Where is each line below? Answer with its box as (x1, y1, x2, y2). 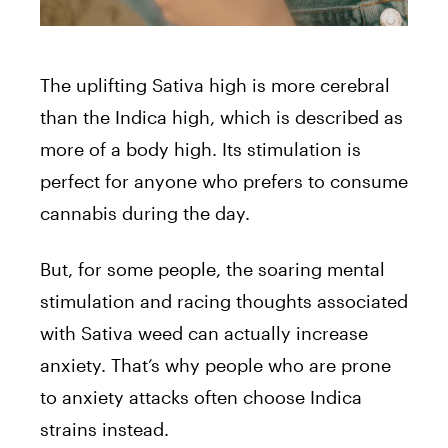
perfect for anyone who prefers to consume (40, 170, 408, 193)
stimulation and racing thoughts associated (40, 290, 408, 313)
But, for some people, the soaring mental (40, 258, 385, 281)
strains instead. (40, 418, 169, 441)
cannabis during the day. (40, 202, 250, 225)
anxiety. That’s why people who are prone (40, 354, 391, 377)
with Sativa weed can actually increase (40, 322, 368, 345)
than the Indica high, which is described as (40, 106, 403, 129)
